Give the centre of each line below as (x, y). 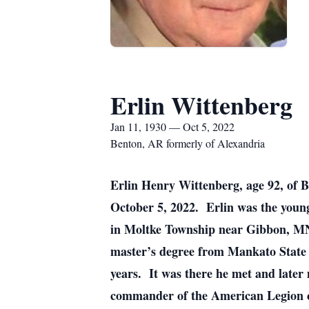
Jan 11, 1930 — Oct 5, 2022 (172, 127)
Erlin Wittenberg (201, 105)
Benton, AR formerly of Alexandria (188, 143)
